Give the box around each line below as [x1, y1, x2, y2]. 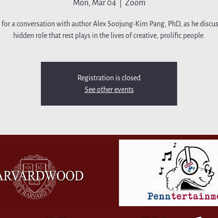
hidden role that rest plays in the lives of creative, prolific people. [13, 32, 205, 39]
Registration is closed [77, 74, 141, 82]
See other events [84, 86, 134, 93]
